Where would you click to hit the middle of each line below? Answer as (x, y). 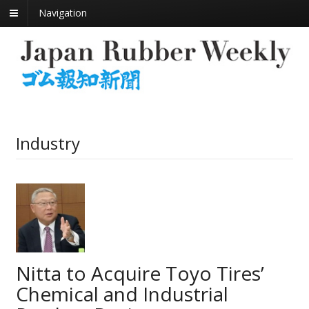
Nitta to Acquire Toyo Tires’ (140, 273)
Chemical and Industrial (122, 293)
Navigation (63, 13)
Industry (48, 143)
